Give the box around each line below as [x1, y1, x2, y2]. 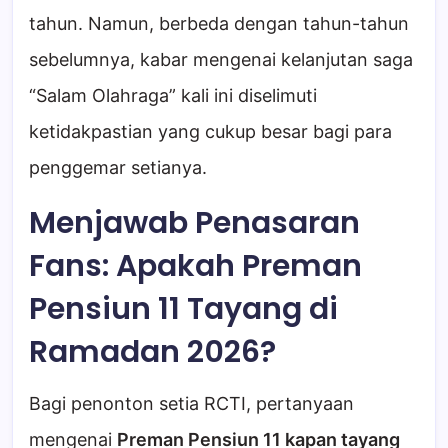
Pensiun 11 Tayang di [29, 288, 338, 331]
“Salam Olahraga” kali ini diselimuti [29, 85, 317, 107]
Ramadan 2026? [29, 331, 276, 374]
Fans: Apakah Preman [29, 245, 362, 288]
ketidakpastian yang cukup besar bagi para [29, 121, 392, 143]
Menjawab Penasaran [29, 202, 360, 245]
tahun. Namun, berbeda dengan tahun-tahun [29, 13, 409, 35]
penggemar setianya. [29, 157, 207, 179]
